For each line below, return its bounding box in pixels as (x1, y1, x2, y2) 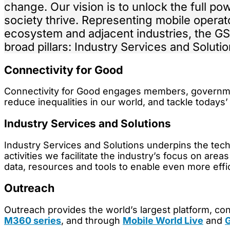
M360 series (4, 215, 61, 226)
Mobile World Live (123, 215, 203, 226)
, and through (61, 215, 123, 226)
